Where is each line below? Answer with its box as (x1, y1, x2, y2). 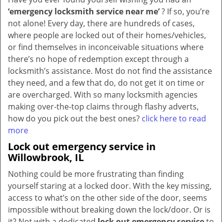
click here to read (142, 113, 206, 124)
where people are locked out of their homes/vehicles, (8, 30, 206, 41)
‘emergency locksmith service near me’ (8, 6, 160, 17)
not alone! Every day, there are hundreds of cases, (8, 18, 195, 29)
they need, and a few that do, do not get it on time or (8, 77, 205, 88)
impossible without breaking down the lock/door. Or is (8, 204, 211, 215)
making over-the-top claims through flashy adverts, (8, 101, 199, 112)
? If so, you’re (160, 6, 210, 17)
